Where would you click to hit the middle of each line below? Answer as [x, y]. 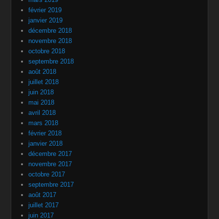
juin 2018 [41, 92]
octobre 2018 [47, 51]
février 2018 [45, 133]
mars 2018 [44, 123]
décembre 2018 [50, 30]
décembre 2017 [50, 153]
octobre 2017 [47, 174]
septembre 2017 [51, 184]
